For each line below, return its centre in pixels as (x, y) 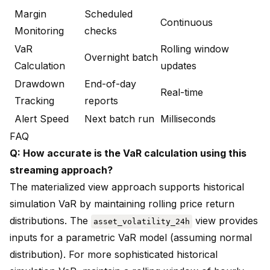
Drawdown (39, 84)
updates (178, 66)
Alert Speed (42, 119)
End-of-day (110, 84)
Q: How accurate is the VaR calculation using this (128, 153)
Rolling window (195, 49)
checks (101, 31)
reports (101, 101)
